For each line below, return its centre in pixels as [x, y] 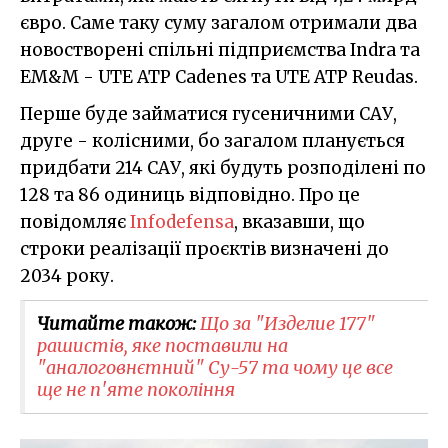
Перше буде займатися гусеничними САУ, [208, 113]
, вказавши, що [299, 221]
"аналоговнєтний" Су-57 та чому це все [215, 367]
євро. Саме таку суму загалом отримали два [218, 22]
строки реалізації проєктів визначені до [204, 248]
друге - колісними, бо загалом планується [212, 140]
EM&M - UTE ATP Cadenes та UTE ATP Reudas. [219, 76]
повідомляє [75, 221]
